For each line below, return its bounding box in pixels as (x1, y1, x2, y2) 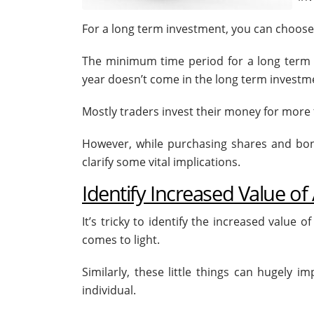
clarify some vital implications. (82, 154, 240, 170)
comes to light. (82, 232, 160, 248)
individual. (82, 282, 136, 299)
